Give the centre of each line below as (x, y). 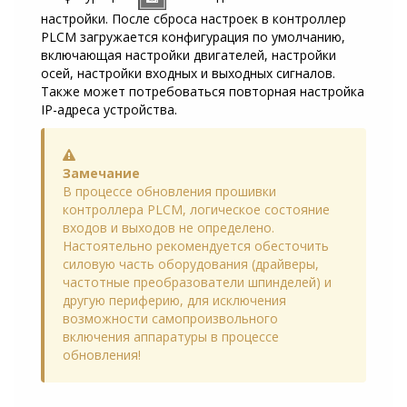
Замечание (101, 174)
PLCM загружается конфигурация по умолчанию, (193, 37)
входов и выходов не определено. (169, 228)
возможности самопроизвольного (170, 319)
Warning (99, 154)
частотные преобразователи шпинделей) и (197, 283)
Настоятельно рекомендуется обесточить (196, 246)
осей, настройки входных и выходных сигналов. (188, 74)
